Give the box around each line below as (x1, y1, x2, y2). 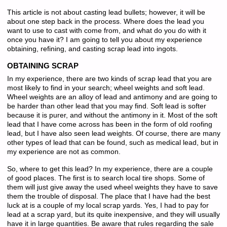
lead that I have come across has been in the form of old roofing (7, 120, 212, 128)
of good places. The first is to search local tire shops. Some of (7, 174, 205, 182)
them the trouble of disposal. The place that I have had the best (7, 193, 210, 201)
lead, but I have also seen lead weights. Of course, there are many (7, 129, 220, 137)
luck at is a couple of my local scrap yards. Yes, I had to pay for (7, 202, 209, 210)
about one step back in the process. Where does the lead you (7, 18, 204, 26)
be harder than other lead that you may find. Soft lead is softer (7, 102, 206, 110)
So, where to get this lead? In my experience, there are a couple (7, 165, 213, 173)
